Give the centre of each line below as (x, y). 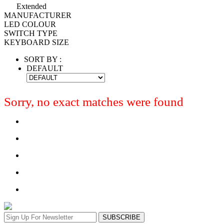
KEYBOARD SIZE (36, 42)
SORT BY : (43, 59)
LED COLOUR (30, 24)
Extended (31, 6)
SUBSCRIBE (121, 217)
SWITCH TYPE (31, 33)
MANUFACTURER (38, 15)
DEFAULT (45, 68)
